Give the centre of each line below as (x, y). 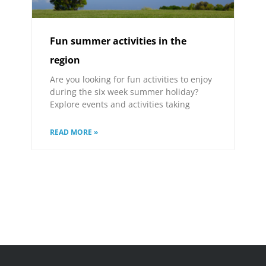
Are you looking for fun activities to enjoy (131, 79)
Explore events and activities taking (120, 104)
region (65, 60)
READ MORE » (74, 132)
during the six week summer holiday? (127, 91)
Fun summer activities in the (118, 41)
